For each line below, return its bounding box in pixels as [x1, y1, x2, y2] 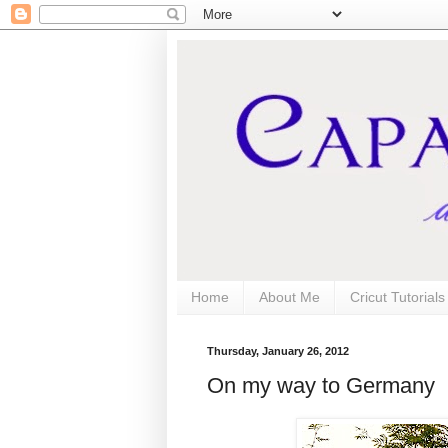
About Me [259, 289, 320, 306]
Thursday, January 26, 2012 [207, 344, 349, 357]
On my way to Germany [207, 373, 435, 399]
